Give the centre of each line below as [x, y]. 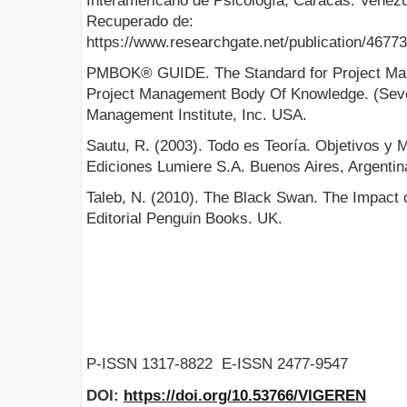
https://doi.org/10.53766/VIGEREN [245, 395]
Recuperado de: [140, 21]
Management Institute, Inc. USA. [197, 114]
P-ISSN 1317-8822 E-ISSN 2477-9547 [219, 364]
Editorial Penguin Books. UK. [184, 219]
